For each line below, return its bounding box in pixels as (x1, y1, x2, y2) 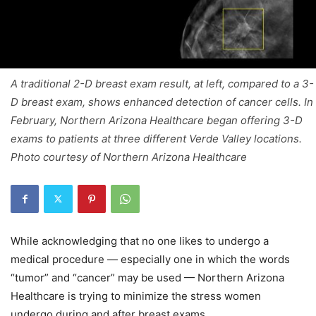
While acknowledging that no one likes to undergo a (11, 233, 269, 248)
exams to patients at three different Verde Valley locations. (11, 131, 302, 145)
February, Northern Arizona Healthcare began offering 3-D (11, 113, 303, 127)
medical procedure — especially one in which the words (11, 252, 290, 266)
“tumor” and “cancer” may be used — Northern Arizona (11, 270, 284, 284)
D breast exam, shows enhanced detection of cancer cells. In (11, 95, 313, 109)
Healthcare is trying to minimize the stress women (11, 288, 261, 303)
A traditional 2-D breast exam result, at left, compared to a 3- (11, 76, 314, 90)
